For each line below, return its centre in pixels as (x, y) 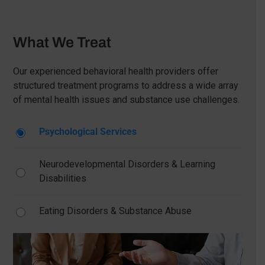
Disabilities (63, 179)
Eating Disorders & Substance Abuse (116, 211)
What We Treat (62, 43)
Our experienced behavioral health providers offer (115, 72)
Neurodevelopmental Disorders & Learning (127, 164)
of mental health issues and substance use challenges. (126, 100)
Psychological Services (88, 132)
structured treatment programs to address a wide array (125, 86)
